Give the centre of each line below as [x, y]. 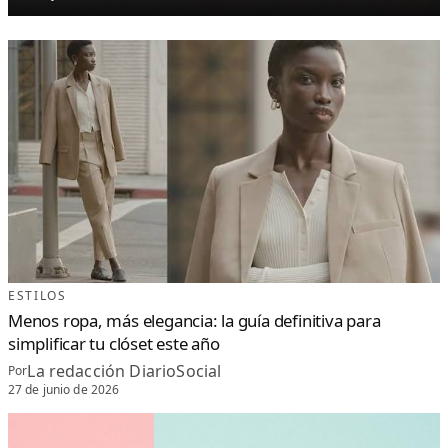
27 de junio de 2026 [64, 390]
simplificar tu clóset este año [114, 343]
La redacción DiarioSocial [124, 370]
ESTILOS [37, 295]
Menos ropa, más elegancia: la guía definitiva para [194, 320]
